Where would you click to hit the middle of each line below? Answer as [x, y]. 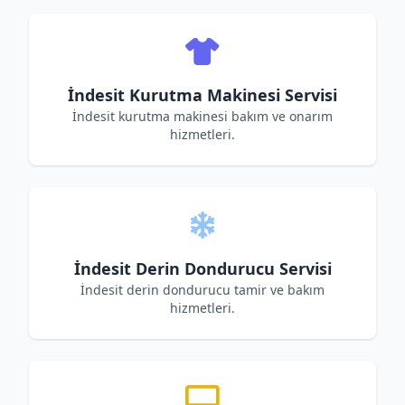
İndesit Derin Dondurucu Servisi [202, 268]
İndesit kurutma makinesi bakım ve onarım [202, 116]
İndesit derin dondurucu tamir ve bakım [202, 290]
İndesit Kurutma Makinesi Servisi [202, 95]
